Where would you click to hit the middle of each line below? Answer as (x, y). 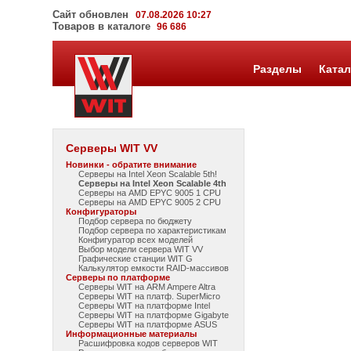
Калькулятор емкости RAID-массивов (154, 268)
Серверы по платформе (118, 277)
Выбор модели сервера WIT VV (141, 249)
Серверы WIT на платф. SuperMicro (150, 296)
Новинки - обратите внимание (132, 165)
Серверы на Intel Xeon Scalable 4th (153, 183)
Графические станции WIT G (136, 259)
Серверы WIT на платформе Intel (145, 306)
